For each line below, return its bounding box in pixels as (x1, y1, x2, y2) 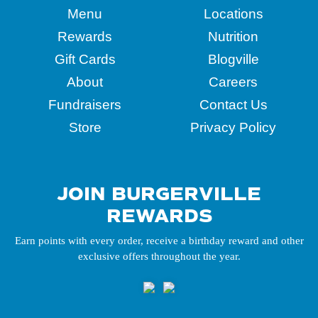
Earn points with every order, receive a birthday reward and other (14, 235, 304, 246)
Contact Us (199, 97, 268, 112)
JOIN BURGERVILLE (57, 182, 261, 206)
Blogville (207, 52, 259, 67)
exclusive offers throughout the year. (77, 251, 241, 262)
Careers (209, 75, 258, 89)
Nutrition (208, 29, 258, 44)
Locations (203, 6, 263, 21)
